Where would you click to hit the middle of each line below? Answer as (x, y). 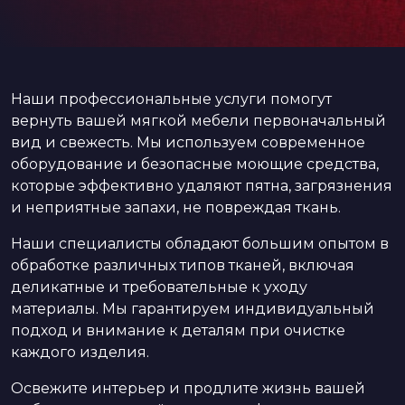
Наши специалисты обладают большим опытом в (200, 244)
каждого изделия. (80, 352)
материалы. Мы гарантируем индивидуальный (193, 309)
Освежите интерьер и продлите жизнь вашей (188, 388)
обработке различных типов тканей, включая (183, 265)
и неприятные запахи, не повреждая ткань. (176, 207)
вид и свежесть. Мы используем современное (188, 142)
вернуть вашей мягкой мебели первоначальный (198, 121)
